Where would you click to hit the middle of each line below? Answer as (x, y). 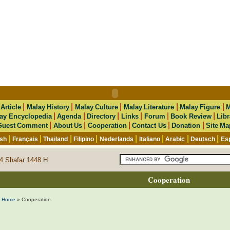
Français (25, 139)
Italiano (149, 139)
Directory (101, 116)
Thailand (56, 139)
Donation (186, 126)
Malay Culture (97, 107)
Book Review (191, 116)
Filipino (84, 139)
